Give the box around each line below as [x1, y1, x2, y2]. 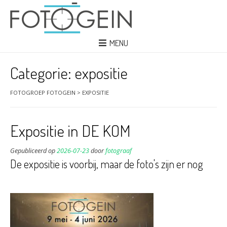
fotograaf [105, 146, 132, 155]
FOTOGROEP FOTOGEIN [10, 88, 75, 96]
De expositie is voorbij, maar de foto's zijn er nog [10, 156, 203, 171]
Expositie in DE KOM [10, 120, 131, 141]
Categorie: [10, 62, 74, 83]
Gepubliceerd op [10, 146, 57, 155]
